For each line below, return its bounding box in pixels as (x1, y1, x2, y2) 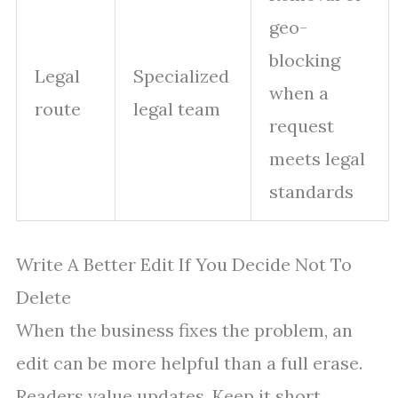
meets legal (269, 147, 365, 171)
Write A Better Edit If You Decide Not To (16, 253, 352, 276)
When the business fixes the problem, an (16, 319, 353, 342)
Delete (16, 286, 71, 309)
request (269, 115, 334, 138)
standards (269, 180, 354, 203)
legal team (133, 98, 220, 121)
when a (269, 82, 329, 105)
